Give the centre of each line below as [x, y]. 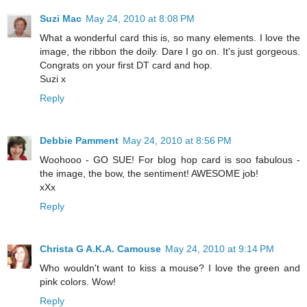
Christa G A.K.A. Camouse [100, 249]
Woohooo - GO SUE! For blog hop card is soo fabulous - [170, 160]
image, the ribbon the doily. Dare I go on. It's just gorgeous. [170, 52]
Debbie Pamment [79, 141]
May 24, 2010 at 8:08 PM [140, 19]
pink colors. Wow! [78, 282]
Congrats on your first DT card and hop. [126, 65]
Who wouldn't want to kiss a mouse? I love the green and [170, 268]
